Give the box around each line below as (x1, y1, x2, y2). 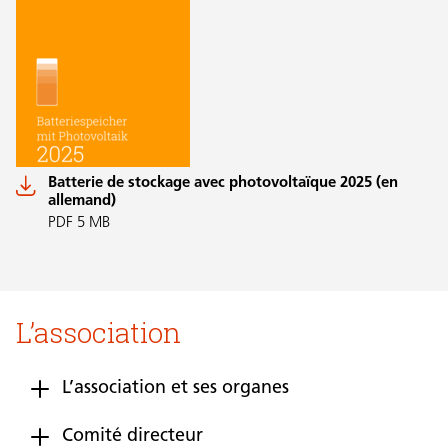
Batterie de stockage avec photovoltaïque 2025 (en (48, 176, 398, 192)
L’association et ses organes (62, 379, 289, 399)
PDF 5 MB (48, 216, 110, 232)
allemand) (48, 194, 116, 210)
